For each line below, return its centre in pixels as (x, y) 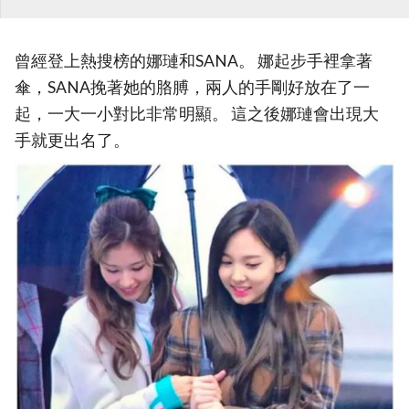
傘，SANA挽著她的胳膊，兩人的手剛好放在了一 (192, 88)
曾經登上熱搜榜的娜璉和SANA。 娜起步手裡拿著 (194, 61)
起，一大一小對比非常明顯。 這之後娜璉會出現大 (197, 114)
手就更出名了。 (72, 141)
